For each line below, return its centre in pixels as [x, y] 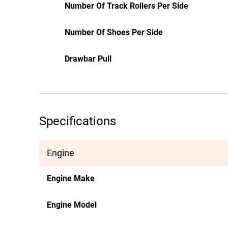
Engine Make [71, 178]
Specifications [78, 121]
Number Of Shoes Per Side [114, 32]
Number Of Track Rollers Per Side [126, 6]
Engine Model [72, 205]
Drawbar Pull [88, 59]
